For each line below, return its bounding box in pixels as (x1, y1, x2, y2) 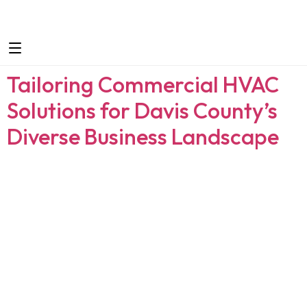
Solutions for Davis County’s (7, 97, 278, 124)
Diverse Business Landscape (7, 123, 279, 150)
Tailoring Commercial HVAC (7, 71, 279, 98)
